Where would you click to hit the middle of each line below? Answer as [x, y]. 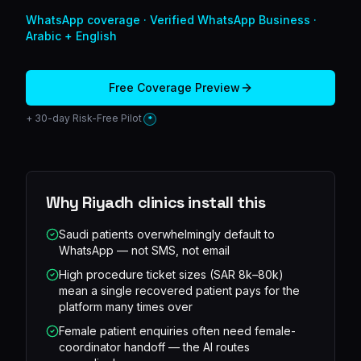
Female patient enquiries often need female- [177, 330]
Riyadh [108, 202]
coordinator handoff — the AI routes [154, 346]
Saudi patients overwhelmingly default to [167, 234]
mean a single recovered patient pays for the [179, 290]
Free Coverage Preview [174, 87]
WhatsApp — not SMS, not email [144, 250]
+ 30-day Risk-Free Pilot [84, 118]
